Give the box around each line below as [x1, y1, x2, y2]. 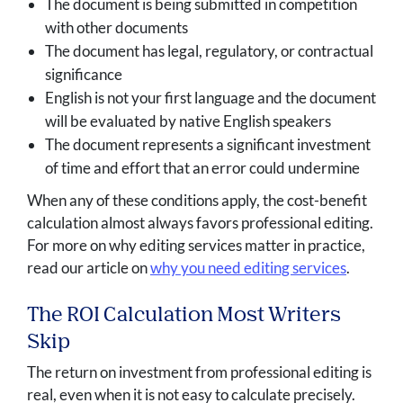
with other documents [45, 18, 188, 38]
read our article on [27, 258, 150, 278]
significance [45, 65, 122, 85]
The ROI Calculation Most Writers [27, 306, 341, 327]
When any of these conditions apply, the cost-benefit [27, 191, 367, 210]
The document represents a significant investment [45, 135, 371, 155]
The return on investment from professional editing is [27, 363, 372, 382]
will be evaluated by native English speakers [45, 112, 331, 131]
